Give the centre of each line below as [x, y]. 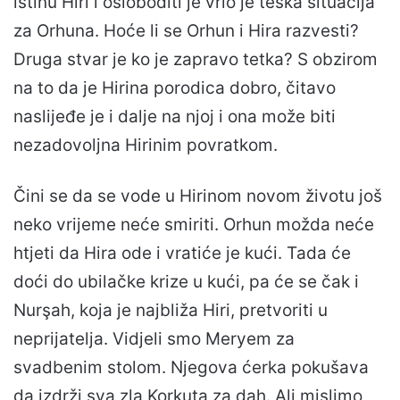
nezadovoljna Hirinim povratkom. [146, 146]
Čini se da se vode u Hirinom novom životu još [198, 196]
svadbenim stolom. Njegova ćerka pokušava [191, 368]
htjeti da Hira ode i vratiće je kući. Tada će [182, 254]
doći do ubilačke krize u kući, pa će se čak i [186, 282]
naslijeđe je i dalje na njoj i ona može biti [175, 117]
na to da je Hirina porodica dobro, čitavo [175, 88]
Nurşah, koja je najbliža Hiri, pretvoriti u [171, 311]
